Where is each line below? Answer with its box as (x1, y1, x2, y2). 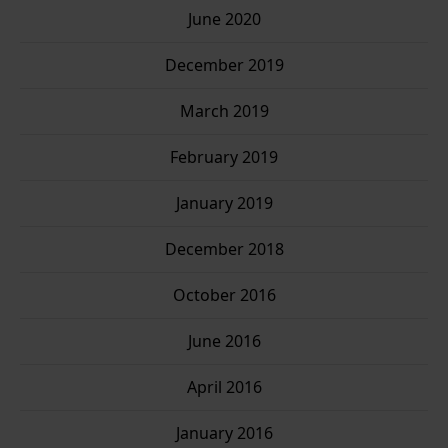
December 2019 (164, 54, 284, 77)
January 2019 (175, 192, 273, 215)
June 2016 (187, 330, 261, 353)
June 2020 (187, 8, 261, 31)
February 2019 (170, 146, 278, 169)
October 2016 (172, 284, 276, 307)
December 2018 (164, 238, 284, 261)
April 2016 (186, 376, 262, 399)
